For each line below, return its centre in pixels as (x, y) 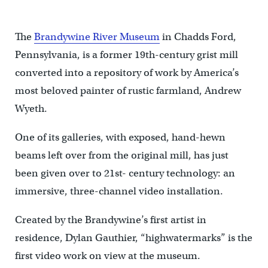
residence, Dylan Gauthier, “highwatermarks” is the (133, 238)
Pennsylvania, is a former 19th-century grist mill (126, 55)
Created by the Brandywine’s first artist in (110, 220)
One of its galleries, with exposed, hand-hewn (120, 138)
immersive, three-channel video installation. (119, 191)
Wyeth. (31, 109)
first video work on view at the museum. (107, 256)
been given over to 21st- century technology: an (125, 173)
